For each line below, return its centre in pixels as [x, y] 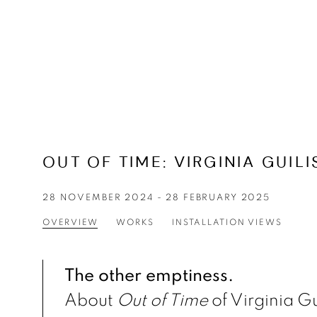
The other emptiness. [149, 276]
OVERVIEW [71, 222]
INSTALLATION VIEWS [227, 222]
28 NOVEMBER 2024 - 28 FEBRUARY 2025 [157, 198]
